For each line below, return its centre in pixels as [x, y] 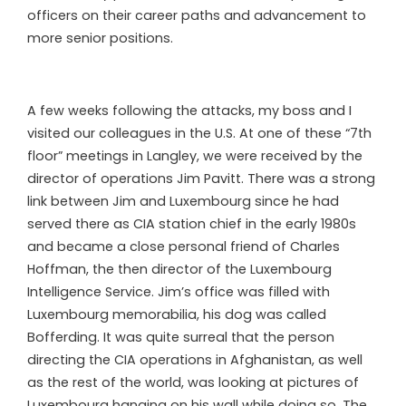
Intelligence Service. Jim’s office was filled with [179, 291]
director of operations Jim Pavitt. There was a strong [201, 178]
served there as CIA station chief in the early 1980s [192, 223]
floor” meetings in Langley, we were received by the [195, 155]
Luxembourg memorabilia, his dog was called [177, 314]
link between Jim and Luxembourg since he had [183, 201]
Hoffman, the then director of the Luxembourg [179, 269]
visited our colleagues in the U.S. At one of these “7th [199, 133]
